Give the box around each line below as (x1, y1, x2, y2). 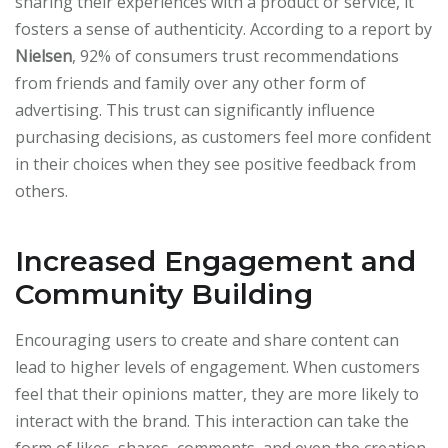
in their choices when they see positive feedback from (15, 153, 416, 176)
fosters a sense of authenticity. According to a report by (15, 18, 432, 41)
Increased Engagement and (15, 244, 416, 279)
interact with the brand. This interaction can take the (15, 410, 409, 433)
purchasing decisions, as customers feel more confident (15, 126, 431, 149)
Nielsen (15, 45, 72, 68)
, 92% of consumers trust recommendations (72, 45, 399, 68)
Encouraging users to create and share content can (15, 329, 399, 352)
